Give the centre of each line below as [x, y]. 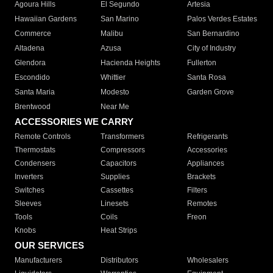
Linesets [115, 204]
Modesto [115, 92]
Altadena [30, 48]
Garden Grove [210, 92]
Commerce [33, 34]
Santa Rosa [206, 78]
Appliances [205, 164]
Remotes [202, 204]
